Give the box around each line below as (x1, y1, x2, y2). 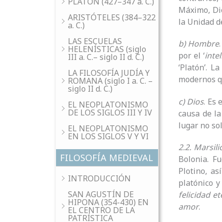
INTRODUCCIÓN (68, 173, 131, 184)
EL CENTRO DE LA (68, 205, 135, 216)
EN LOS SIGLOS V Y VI (68, 131, 149, 142)
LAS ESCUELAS (68, 36, 122, 47)
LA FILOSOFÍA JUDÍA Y (68, 67, 150, 78)
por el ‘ (178, 50, 205, 61)
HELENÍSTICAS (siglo (68, 44, 146, 55)
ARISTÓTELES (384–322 (68, 12, 156, 23)
